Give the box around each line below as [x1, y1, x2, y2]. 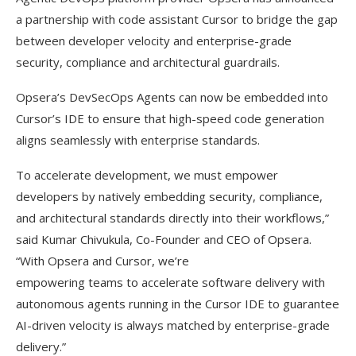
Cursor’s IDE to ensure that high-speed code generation [16, 110, 324, 127]
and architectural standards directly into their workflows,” [16, 210, 329, 226]
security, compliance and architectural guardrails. [16, 54, 280, 71]
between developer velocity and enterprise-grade [16, 33, 292, 49]
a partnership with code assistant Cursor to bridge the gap [16, 11, 338, 28]
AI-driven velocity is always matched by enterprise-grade [16, 317, 330, 334]
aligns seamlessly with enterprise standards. [16, 132, 260, 149]
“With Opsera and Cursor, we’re [16, 253, 189, 269]
